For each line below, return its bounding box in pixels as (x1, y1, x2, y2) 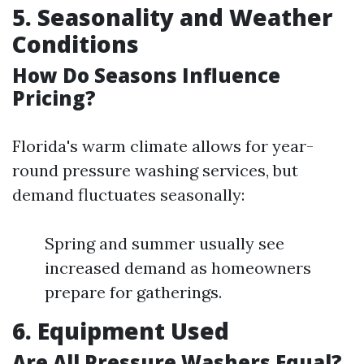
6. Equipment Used (12, 315, 229, 346)
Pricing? (12, 84, 96, 111)
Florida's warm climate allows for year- (12, 136, 314, 156)
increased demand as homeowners (45, 258, 311, 278)
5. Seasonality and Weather (12, 2, 332, 32)
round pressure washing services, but (12, 160, 298, 180)
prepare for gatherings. (45, 282, 222, 302)
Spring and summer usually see (45, 233, 284, 253)
